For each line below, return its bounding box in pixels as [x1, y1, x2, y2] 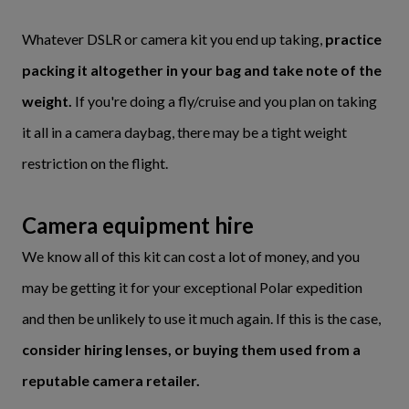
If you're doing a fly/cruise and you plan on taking [72, 92, 377, 110]
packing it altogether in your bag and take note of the [22, 61, 382, 79]
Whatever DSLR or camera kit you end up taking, [22, 30, 322, 47]
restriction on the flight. [22, 154, 168, 172]
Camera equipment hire [22, 212, 254, 238]
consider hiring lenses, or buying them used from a [22, 341, 361, 358]
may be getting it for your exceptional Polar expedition [22, 278, 362, 296]
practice [322, 30, 382, 47]
